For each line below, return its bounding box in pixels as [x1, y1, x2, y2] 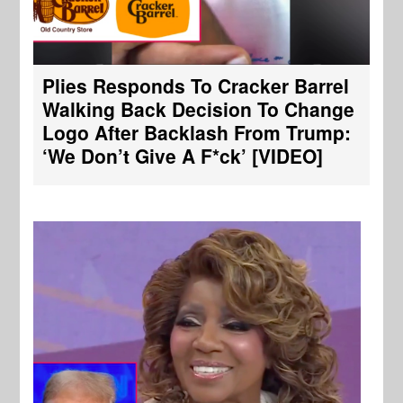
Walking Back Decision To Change [42, 95, 355, 123]
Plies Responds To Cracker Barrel [42, 72, 350, 100]
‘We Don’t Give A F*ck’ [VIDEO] [42, 142, 324, 170]
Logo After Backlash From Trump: [42, 119, 352, 147]
